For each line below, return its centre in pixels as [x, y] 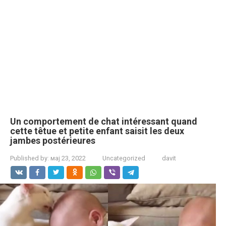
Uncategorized [124, 158]
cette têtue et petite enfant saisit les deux [97, 131]
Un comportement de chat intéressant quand [104, 121]
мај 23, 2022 [68, 158]
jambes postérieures [53, 140]
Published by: [30, 158]
